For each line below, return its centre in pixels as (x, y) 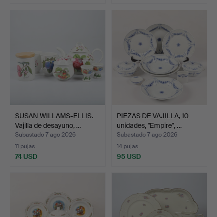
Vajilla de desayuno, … (48, 125)
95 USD (129, 156)
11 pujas (25, 146)
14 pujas (127, 146)
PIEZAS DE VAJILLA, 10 (153, 116)
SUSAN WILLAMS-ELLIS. (54, 116)
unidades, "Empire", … (149, 125)
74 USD (26, 156)
